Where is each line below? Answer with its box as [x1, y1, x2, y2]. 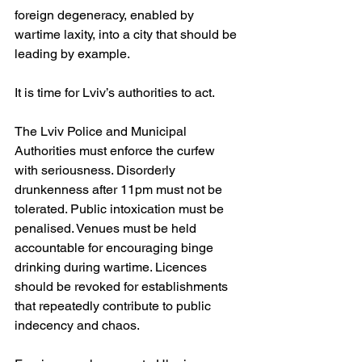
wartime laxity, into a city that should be [15, 26, 240, 42]
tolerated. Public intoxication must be [15, 200, 227, 217]
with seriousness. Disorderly [15, 162, 179, 178]
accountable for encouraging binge [15, 239, 217, 255]
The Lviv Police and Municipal [15, 123, 190, 139]
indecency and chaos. [15, 317, 140, 333]
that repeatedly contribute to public [15, 297, 214, 314]
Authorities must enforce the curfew [15, 142, 218, 158]
